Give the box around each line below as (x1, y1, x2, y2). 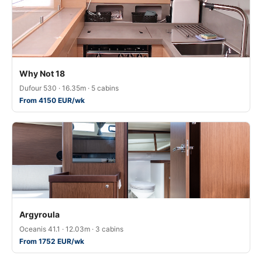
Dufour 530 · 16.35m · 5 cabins (19, 84, 119, 92)
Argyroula (19, 209, 60, 219)
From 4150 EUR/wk (19, 96, 85, 105)
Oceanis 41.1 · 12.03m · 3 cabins (19, 225, 123, 233)
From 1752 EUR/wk (19, 237, 84, 246)
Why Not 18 (19, 68, 65, 78)
